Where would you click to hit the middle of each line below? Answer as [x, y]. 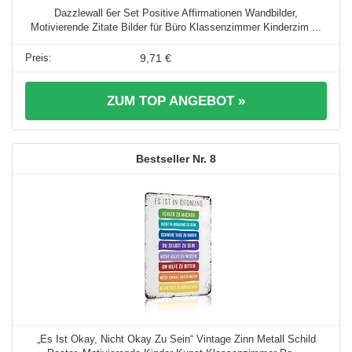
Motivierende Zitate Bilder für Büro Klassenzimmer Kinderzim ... [176, 27]
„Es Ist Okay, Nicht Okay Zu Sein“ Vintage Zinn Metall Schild [176, 339]
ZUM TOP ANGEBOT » [176, 101]
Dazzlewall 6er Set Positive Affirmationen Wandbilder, [176, 13]
